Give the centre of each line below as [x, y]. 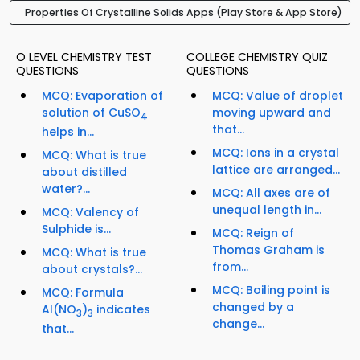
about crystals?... [92, 269]
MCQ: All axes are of [271, 193]
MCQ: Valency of [90, 212]
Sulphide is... [76, 229]
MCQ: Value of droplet [278, 96]
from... [230, 267]
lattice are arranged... [276, 170]
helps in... [68, 131]
